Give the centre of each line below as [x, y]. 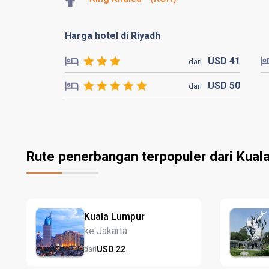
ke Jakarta [106, 231]
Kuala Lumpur [114, 216]
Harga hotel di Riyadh [113, 36]
